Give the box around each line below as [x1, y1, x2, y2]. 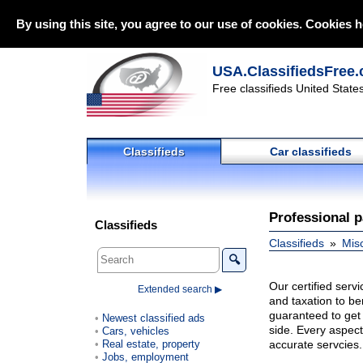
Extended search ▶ [138, 283, 222, 295]
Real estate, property [102, 337, 200, 350]
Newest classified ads [102, 311, 205, 324]
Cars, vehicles [102, 324, 169, 337]
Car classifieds [269, 145, 352, 158]
